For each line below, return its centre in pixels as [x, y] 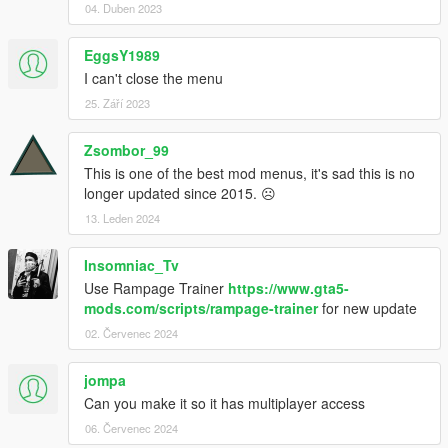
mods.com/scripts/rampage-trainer [201, 307]
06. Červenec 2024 [131, 427]
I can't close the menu [153, 77]
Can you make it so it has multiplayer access [224, 402]
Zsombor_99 [126, 149]
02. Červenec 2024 [131, 332]
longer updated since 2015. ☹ [180, 192]
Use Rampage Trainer [156, 287]
